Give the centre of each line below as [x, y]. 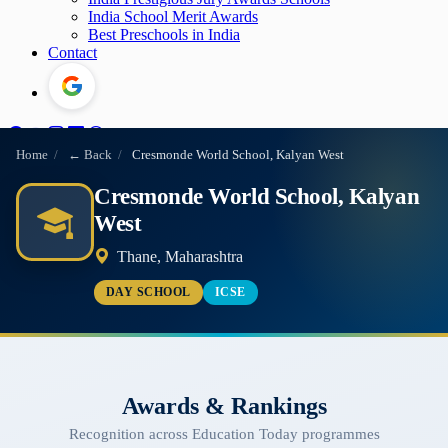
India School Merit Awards [173, 16]
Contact [72, 52]
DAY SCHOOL [148, 291]
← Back [89, 155]
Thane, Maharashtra [178, 256]
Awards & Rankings [224, 405]
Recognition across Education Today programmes [224, 434]
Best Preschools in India [164, 34]
